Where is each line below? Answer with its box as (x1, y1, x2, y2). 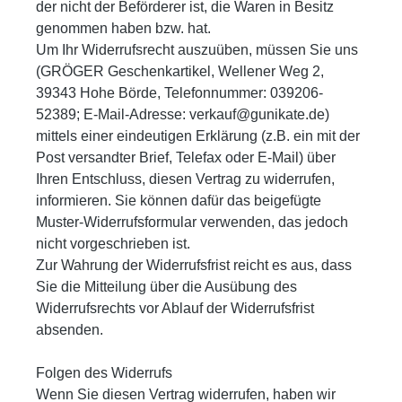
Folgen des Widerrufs (36, 364, 172, 380)
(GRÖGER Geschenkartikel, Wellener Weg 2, (36, 63, 324, 79)
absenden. (36, 321, 103, 337)
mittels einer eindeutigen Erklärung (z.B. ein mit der (36, 127, 360, 144)
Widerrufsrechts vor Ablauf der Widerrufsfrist (36, 300, 314, 316)
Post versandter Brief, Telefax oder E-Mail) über (36, 149, 336, 165)
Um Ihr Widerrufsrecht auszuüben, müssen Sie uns (36, 41, 358, 57)
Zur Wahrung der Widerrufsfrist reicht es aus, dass (36, 257, 352, 273)
